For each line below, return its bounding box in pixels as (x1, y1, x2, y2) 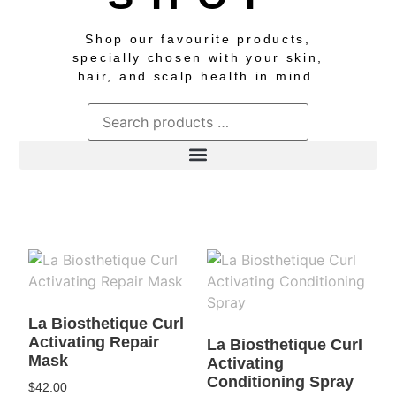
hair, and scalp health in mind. (77, 68, 319, 83)
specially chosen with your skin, (72, 49, 324, 65)
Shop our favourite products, (85, 31, 311, 46)
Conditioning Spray (207, 373, 354, 392)
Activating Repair (28, 333, 160, 352)
